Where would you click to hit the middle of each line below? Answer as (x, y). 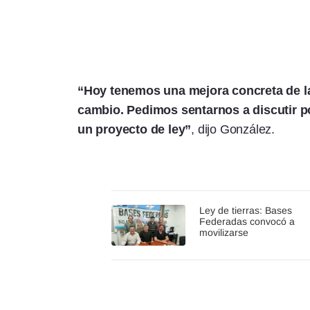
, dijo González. (233, 129)
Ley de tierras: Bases (246, 210)
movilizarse (224, 232)
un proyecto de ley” (135, 129)
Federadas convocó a (247, 221)
